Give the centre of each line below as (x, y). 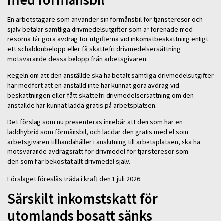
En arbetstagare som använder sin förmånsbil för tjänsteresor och (105, 19)
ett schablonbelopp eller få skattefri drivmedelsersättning (94, 49)
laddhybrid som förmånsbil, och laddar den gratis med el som (98, 132)
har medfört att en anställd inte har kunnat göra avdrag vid (93, 85)
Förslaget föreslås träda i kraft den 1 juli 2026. (77, 178)
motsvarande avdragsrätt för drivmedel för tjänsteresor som (98, 152)
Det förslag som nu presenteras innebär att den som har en (95, 122)
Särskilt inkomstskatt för (83, 199)
